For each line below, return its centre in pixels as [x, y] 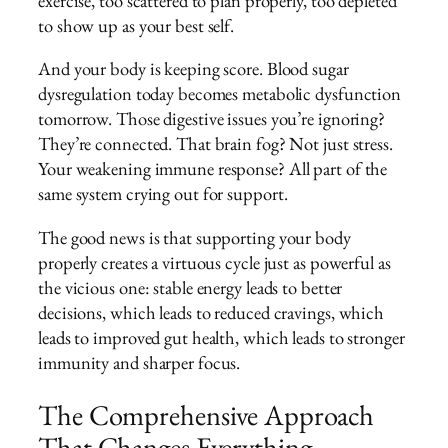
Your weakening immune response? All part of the [213, 169]
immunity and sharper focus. [139, 362]
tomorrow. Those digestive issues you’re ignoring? [212, 119]
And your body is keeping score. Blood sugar [193, 69]
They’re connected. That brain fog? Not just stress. [215, 144]
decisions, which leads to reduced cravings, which [211, 312]
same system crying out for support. [163, 194]
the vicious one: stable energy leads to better [190, 287]
